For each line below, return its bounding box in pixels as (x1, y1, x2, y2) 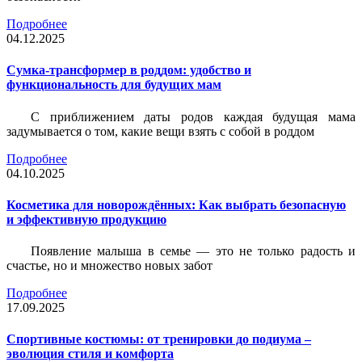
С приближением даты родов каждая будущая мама (31, 109, 356, 124)
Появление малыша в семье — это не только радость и (31, 244, 356, 259)
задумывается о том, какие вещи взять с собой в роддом (6, 124, 314, 138)
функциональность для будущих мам (6, 78, 221, 92)
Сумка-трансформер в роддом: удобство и (6, 63, 251, 78)
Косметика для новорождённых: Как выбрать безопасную (6, 197, 346, 212)
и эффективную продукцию (6, 212, 166, 226)
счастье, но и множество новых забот (6, 259, 213, 273)
